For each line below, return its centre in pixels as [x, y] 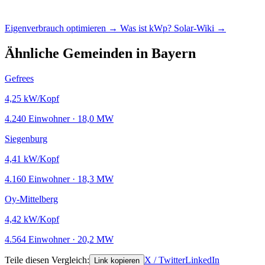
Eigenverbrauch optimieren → [62, 28]
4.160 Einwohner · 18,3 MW [59, 179]
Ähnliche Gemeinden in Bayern [100, 53]
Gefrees [19, 78]
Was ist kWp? [147, 28]
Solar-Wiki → [200, 28]
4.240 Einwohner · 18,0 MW [59, 118]
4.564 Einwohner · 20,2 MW [59, 239]
